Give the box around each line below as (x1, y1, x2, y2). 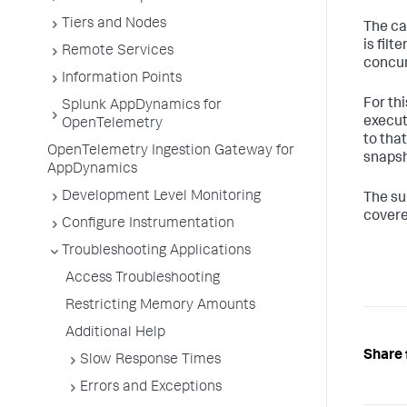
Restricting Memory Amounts (65, 299, 255, 313)
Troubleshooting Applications (62, 244, 251, 259)
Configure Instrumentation (62, 217, 234, 232)
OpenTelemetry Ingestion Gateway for (47, 144, 294, 159)
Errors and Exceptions (80, 381, 222, 395)
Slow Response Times (80, 353, 221, 368)
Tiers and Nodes (62, 17, 166, 32)
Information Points (62, 72, 182, 86)
